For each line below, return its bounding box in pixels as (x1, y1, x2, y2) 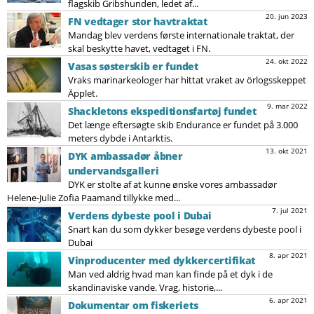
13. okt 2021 (265, 145, 308, 156)
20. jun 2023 (265, 11, 308, 21)
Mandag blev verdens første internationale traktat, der (68, 28, 294, 41)
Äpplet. (68, 86, 97, 100)
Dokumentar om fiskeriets (68, 298, 198, 312)
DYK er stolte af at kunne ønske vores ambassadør (68, 177, 277, 191)
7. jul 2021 (271, 205, 308, 215)
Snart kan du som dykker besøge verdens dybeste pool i (68, 222, 301, 235)
